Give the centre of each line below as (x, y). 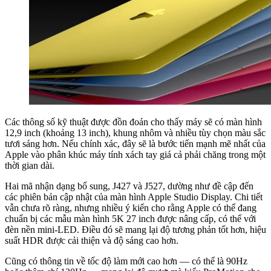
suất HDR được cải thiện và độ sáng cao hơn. (92, 241)
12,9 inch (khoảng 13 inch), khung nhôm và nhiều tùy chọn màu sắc (135, 133)
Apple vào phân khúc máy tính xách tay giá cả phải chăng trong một (135, 155)
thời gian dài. (30, 166)
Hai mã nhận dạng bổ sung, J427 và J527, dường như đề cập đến (129, 186)
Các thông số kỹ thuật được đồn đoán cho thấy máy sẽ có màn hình (133, 122)
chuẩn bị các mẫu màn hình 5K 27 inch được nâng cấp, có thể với (130, 219)
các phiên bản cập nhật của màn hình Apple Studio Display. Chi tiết (134, 197)
